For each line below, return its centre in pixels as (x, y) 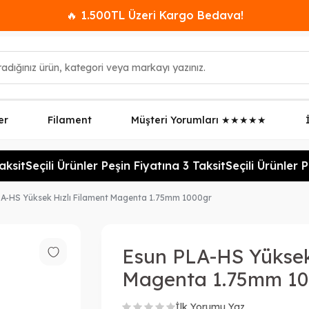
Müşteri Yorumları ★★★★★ (199, 120)
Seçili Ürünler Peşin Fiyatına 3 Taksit (114, 166)
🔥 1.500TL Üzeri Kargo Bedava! (154, 15)
